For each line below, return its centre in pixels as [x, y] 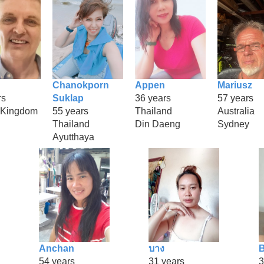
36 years [153, 98]
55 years [70, 111]
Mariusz [235, 85]
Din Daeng [158, 124]
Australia [236, 111]
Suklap [68, 98]
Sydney [233, 124]
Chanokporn [81, 85]
